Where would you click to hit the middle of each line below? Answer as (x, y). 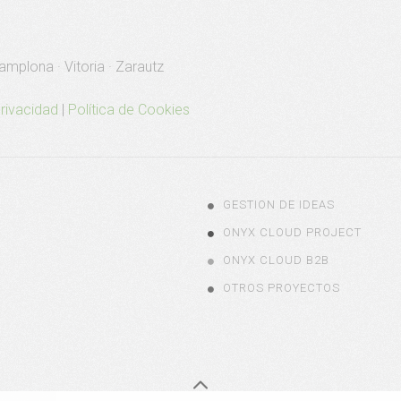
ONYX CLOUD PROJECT (292, 232)
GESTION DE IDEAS (278, 205)
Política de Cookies (129, 110)
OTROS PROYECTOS (281, 288)
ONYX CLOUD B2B (276, 260)
